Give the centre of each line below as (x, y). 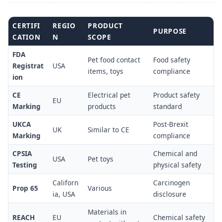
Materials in (107, 212)
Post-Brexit (171, 124)
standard (168, 107)
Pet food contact (114, 60)
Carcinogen (172, 183)
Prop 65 (26, 188)
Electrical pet (109, 95)
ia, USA (64, 194)
